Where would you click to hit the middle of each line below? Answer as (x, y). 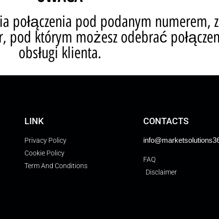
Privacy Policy (45, 140)
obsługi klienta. (60, 53)
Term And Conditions (56, 166)
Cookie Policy (44, 153)
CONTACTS (166, 121)
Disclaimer (161, 172)
